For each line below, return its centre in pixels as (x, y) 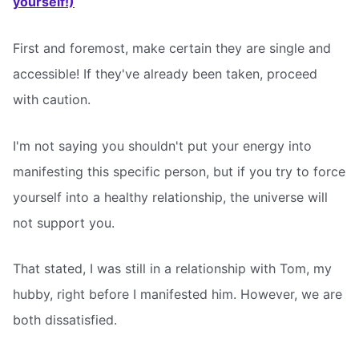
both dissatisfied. (65, 320)
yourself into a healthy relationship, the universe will (170, 197)
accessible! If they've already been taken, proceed (165, 73)
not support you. (64, 222)
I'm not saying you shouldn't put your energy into (162, 145)
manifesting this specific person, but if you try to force (179, 171)
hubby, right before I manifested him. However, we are (177, 294)
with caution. (52, 99)
